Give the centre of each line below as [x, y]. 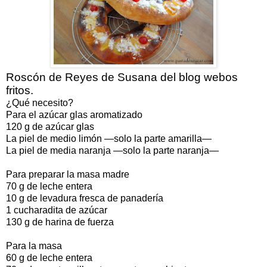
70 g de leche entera [49, 186]
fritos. [20, 90]
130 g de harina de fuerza [60, 222]
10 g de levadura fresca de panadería [85, 198]
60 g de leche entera [49, 257]
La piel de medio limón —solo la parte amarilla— [109, 138]
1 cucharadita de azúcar [57, 210]
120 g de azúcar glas [50, 126]
